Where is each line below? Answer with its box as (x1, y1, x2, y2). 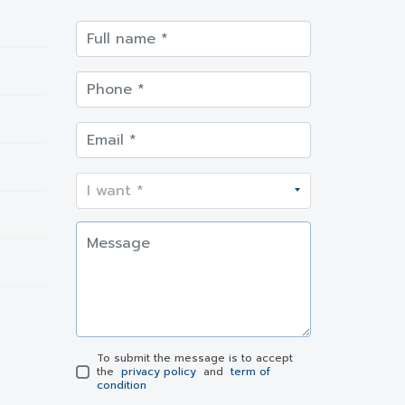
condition (97, 377, 146, 393)
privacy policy (121, 363, 196, 380)
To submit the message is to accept (97, 350, 293, 366)
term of (231, 363, 270, 380)
